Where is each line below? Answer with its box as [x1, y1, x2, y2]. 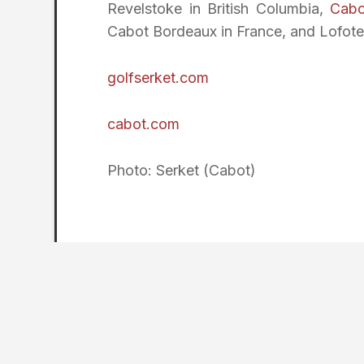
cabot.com [107, 115, 180, 133]
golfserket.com [107, 69, 213, 87]
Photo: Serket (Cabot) [107, 161, 256, 179]
